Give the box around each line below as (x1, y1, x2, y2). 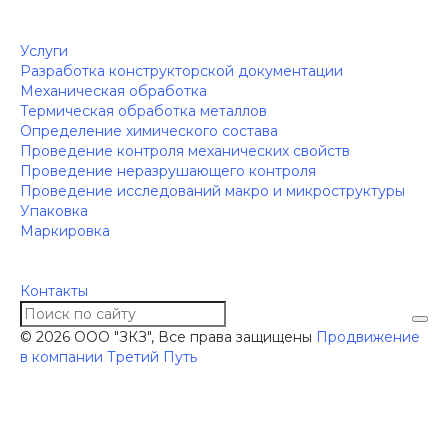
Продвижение (316, 328, 420, 346)
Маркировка (20, 222, 110, 240)
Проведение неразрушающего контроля (20, 162, 316, 180)
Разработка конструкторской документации (20, 62, 343, 80)
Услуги (20, 42, 68, 60)
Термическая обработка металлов (20, 102, 267, 120)
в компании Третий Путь (20, 348, 197, 366)
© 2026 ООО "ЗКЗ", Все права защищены (20, 328, 316, 346)
